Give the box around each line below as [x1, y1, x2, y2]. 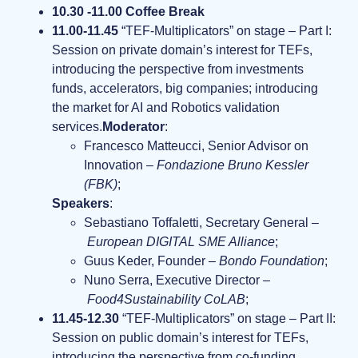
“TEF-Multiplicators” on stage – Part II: [119, 312, 336, 326]
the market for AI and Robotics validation [52, 101, 280, 115]
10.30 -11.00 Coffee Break [52, 5, 205, 19]
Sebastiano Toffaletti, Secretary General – [84, 216, 319, 230]
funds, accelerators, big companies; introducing [52, 82, 318, 96]
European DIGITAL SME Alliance [87, 235, 275, 249]
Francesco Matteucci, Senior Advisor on [84, 139, 308, 153]
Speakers [52, 197, 109, 211]
